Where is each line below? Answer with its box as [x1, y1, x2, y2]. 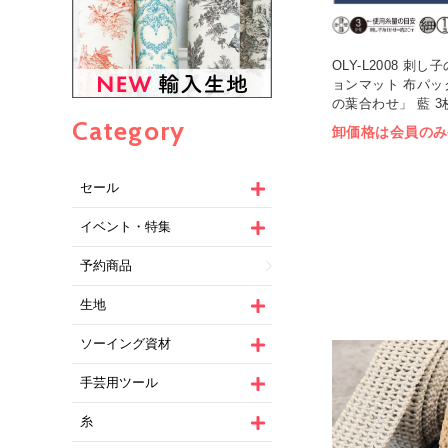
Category [72, 115, 186, 148]
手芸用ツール [80, 375, 158, 391]
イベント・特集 [80, 219, 171, 235]
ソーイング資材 [80, 336, 171, 352]
